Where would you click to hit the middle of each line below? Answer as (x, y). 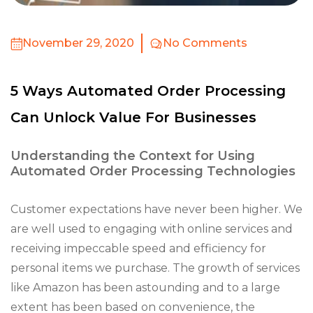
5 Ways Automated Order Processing (148, 91)
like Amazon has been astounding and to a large (145, 287)
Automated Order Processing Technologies (153, 171)
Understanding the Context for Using (133, 156)
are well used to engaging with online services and (152, 229)
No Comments (205, 43)
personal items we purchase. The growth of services (155, 268)
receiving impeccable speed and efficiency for (138, 248)
